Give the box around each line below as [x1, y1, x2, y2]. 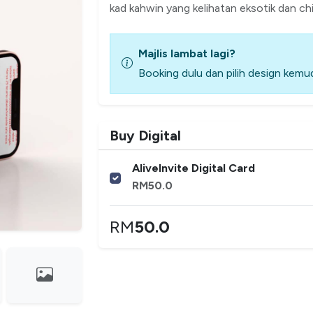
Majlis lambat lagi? [138, 47, 235, 60]
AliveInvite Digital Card [132, 161, 255, 175]
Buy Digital [110, 127, 181, 144]
